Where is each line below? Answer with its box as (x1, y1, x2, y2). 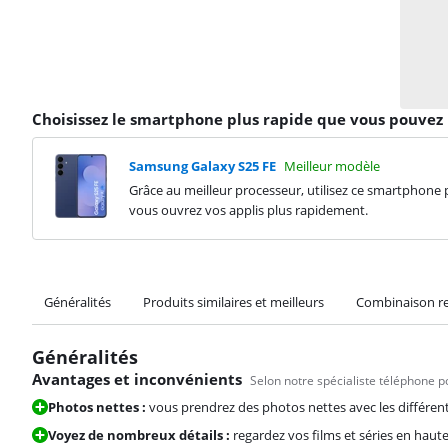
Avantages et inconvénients (32, 368, 242, 389)
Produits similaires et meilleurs (143, 292, 324, 311)
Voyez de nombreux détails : (48, 425, 230, 444)
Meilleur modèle (284, 157, 380, 176)
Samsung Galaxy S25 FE (129, 157, 276, 176)
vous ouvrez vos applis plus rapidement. (129, 201, 368, 220)
